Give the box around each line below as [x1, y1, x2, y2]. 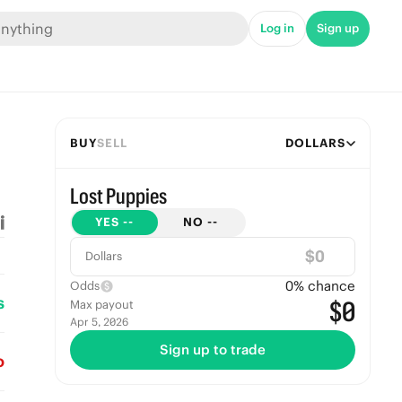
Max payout [69, 297, 134, 312]
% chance [293, 277, 355, 294]
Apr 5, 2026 [69, 315, 128, 328]
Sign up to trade [159, 341, 266, 358]
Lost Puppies [69, 183, 167, 208]
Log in [260, 21, 294, 36]
